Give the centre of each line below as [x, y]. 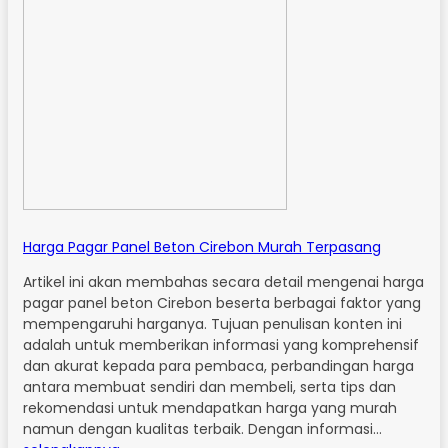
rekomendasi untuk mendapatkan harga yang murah [210, 407]
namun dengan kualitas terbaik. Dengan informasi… [202, 428]
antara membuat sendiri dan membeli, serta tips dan [209, 386]
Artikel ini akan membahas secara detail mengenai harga [223, 281]
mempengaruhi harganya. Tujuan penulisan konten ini [212, 323]
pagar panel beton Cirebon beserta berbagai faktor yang [222, 302]
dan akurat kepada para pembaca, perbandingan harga [218, 365]
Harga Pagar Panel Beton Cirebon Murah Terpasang [202, 246]
